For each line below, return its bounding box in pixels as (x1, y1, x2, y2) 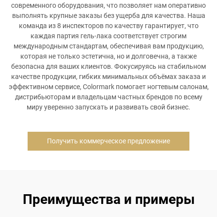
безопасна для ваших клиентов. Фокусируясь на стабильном (11, 62, 206, 70)
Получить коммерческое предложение (47, 137, 170, 145)
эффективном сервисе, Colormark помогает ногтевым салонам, (8, 83, 209, 91)
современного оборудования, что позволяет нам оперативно (11, 1, 206, 9)
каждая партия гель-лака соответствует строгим (31, 32, 186, 40)
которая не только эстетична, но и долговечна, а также (20, 52, 197, 60)
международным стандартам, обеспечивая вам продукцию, (13, 42, 204, 50)
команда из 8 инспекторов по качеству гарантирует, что (18, 22, 199, 30)
